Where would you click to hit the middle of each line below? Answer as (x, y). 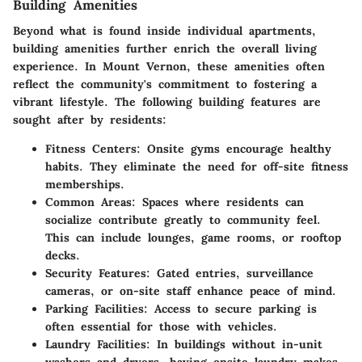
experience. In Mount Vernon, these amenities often (169, 66)
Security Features (96, 273)
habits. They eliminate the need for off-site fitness (197, 166)
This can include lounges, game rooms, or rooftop (193, 238)
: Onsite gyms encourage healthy (234, 149)
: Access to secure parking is (230, 309)
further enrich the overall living (218, 48)
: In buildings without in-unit (234, 344)
